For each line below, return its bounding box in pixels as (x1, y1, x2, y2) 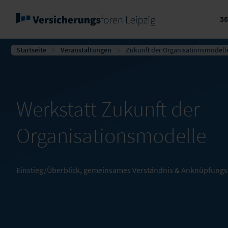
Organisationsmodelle (16, 122, 206, 149)
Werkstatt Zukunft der (16, 96, 199, 122)
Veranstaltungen (61, 45, 111, 54)
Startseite (16, 45, 46, 54)
